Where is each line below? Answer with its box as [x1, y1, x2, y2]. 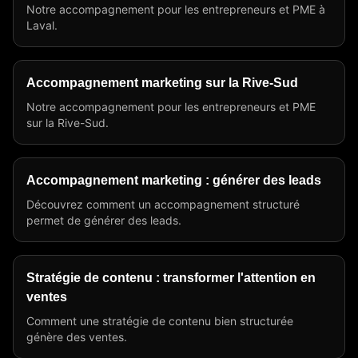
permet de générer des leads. [26, 213, 181, 227]
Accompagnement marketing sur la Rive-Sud [26, 76, 298, 89]
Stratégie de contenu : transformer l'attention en [26, 271, 316, 284]
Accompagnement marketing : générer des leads [26, 173, 321, 187]
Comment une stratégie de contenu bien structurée [26, 314, 293, 328]
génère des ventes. [26, 330, 127, 344]
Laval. [26, 18, 58, 32]
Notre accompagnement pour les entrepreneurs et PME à [26, 2, 325, 16]
